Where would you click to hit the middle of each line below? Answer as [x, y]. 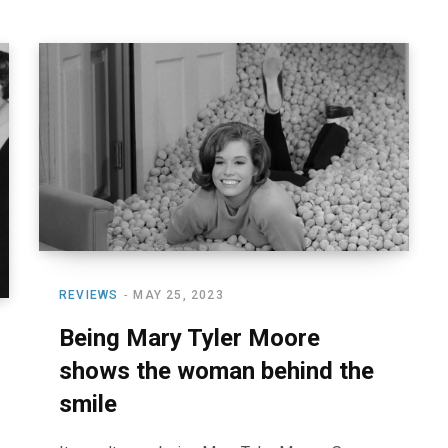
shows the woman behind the [216, 371]
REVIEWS [89, 295]
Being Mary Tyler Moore [189, 338]
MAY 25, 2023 [178, 295]
